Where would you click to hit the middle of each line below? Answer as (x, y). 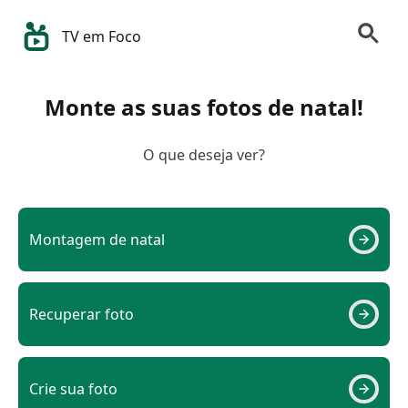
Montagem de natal (97, 240)
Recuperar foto (82, 314)
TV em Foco (102, 36)
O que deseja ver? (204, 155)
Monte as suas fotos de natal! (204, 107)
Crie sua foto (73, 389)
